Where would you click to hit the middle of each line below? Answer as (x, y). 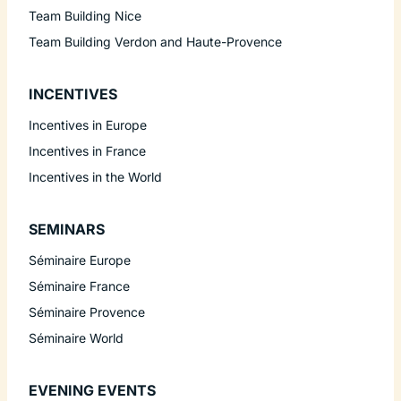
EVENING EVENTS (92, 390)
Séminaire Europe (80, 260)
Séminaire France (79, 286)
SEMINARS (67, 229)
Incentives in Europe (88, 124)
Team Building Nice (85, 15)
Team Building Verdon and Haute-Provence (155, 41)
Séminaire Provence (87, 311)
